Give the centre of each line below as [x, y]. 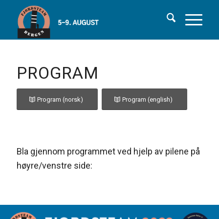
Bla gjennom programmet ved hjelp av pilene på [108, 152]
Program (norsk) [60, 99]
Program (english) [147, 99]
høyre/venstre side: [54, 166]
